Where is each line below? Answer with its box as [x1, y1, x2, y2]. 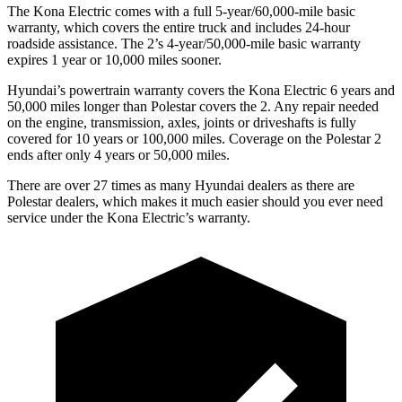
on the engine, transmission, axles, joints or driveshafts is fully [7, 114, 356, 130]
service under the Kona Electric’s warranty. [7, 209, 250, 225]
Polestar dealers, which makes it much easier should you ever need [7, 193, 383, 209]
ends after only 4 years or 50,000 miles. [7, 146, 230, 162]
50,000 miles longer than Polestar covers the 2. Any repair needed [7, 98, 379, 114]
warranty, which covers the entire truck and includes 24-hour [7, 19, 350, 35]
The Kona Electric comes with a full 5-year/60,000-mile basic [7, 3, 355, 19]
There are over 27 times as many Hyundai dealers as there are [7, 177, 354, 193]
